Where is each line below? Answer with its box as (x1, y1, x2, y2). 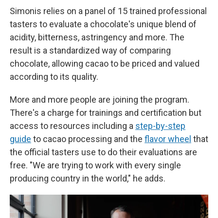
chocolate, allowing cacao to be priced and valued (10, 58, 200, 69)
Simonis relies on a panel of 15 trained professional (10, 6, 207, 17)
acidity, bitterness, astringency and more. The (10, 32, 184, 43)
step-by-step (135, 121, 185, 131)
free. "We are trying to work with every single (10, 160, 181, 171)
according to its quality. (10, 72, 98, 82)
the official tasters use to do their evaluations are (10, 147, 197, 158)
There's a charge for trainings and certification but (10, 108, 201, 118)
